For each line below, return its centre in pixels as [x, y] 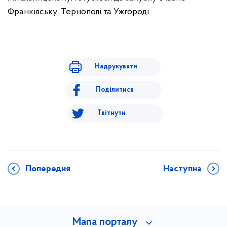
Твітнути [111, 113]
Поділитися [115, 90]
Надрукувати [116, 67]
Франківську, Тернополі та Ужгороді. [79, 12]
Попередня [48, 169]
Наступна [182, 169]
